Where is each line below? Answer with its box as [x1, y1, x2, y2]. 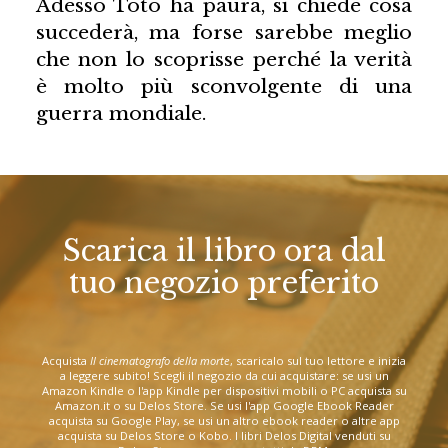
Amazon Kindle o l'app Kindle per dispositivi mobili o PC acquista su [41, 382, 407, 398]
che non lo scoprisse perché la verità [35, 46, 413, 71]
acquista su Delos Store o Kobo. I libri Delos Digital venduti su [57, 427, 391, 443]
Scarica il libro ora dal [62, 233, 386, 270]
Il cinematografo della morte [90, 352, 230, 368]
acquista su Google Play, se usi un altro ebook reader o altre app [48, 412, 400, 428]
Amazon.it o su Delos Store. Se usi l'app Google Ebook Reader [54, 397, 394, 413]
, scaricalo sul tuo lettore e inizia [230, 352, 406, 368]
